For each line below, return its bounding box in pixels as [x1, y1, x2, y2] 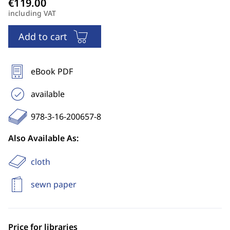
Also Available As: [8, 132, 79, 144]
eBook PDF [31, 66, 73, 77]
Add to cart [18, 30, 67, 43]
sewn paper [31, 179, 76, 190]
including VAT [8, 8, 56, 18]
